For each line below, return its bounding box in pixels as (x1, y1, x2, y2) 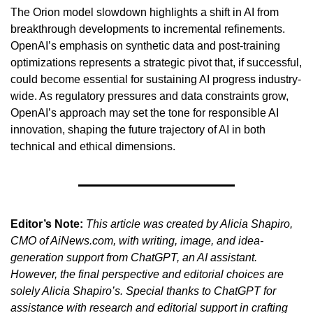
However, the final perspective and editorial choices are (10, 268, 284, 280)
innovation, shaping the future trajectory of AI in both (10, 123, 265, 136)
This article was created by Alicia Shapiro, (86, 217, 293, 230)
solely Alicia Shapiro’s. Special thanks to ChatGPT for (10, 284, 276, 297)
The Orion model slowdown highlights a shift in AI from (10, 6, 279, 18)
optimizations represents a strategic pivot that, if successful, (10, 56, 302, 68)
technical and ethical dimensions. (10, 140, 175, 152)
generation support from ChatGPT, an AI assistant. (10, 251, 257, 263)
